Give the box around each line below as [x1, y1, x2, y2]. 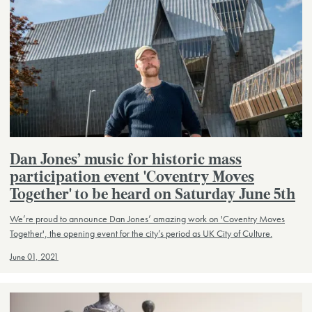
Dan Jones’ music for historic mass [10, 153, 242, 169]
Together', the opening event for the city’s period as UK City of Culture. [10, 226, 272, 240]
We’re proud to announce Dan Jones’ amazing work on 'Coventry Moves [10, 212, 285, 225]
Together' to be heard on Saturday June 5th [10, 188, 295, 203]
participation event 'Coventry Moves [10, 171, 254, 186]
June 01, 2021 [10, 251, 58, 263]
